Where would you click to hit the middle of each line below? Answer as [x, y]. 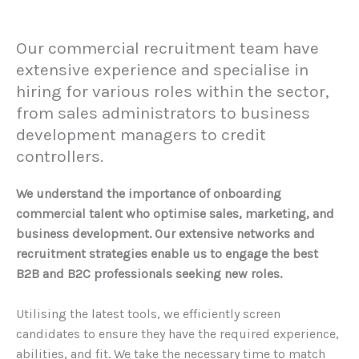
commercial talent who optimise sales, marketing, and [175, 213]
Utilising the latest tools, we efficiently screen [148, 314]
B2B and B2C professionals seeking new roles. [149, 273]
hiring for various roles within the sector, [173, 91]
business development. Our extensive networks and [165, 233]
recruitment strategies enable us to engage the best [167, 253]
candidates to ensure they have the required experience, [177, 334]
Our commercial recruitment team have [167, 48]
